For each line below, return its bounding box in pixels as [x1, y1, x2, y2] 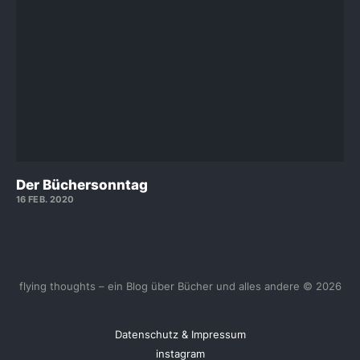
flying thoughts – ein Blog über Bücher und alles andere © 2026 [18, 280, 342, 292]
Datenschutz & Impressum [114, 328, 246, 341]
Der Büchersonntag [16, 177, 148, 194]
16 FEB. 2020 [16, 194, 75, 206]
